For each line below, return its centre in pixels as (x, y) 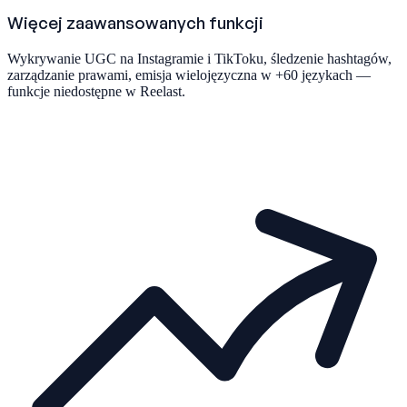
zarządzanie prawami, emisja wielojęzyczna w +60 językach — (189, 74)
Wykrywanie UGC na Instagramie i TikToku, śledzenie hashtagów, (199, 58)
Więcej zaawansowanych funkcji (135, 22)
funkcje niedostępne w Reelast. (96, 91)
